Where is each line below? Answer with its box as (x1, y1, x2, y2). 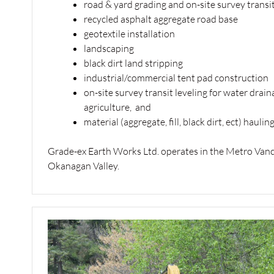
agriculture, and (84, 101, 152, 113)
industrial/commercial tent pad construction (84, 72, 269, 83)
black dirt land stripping (84, 57, 183, 68)
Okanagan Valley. (48, 160, 119, 171)
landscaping (84, 42, 135, 54)
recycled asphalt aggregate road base (84, 13, 239, 24)
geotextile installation (84, 28, 176, 39)
